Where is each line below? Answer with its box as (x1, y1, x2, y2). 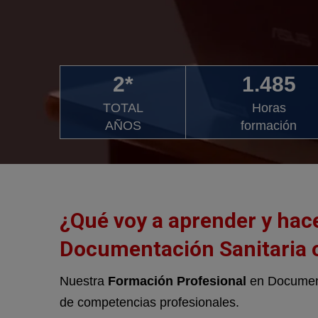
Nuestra (60, 274, 108, 289)
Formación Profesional (108, 274, 246, 289)
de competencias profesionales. (60, 295, 239, 310)
